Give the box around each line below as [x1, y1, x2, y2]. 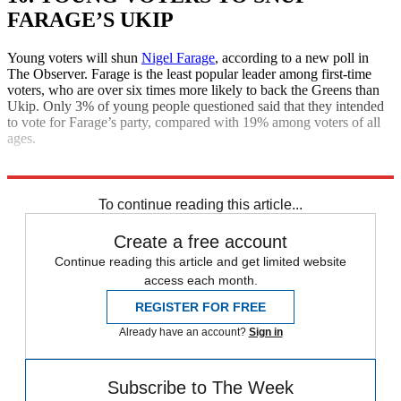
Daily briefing [7, 176, 86, 192]
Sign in [248, 325, 283, 338]
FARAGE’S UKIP [7, 7, 174, 31]
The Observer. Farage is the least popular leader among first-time [7, 65, 371, 81]
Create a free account [114, 231, 287, 252]
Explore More [7, 160, 86, 176]
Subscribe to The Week [107, 377, 294, 397]
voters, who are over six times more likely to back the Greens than [7, 81, 380, 98]
